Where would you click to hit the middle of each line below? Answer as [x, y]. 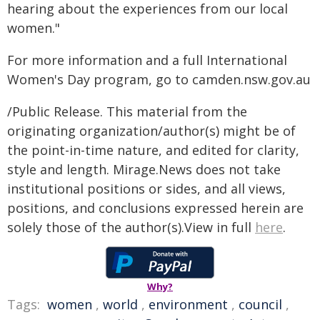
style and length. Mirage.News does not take [144, 169]
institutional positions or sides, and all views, [146, 189]
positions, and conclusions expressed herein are [155, 208]
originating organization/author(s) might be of [151, 131]
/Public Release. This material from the [127, 111]
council [260, 304]
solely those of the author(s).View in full [131, 227]
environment [188, 304]
